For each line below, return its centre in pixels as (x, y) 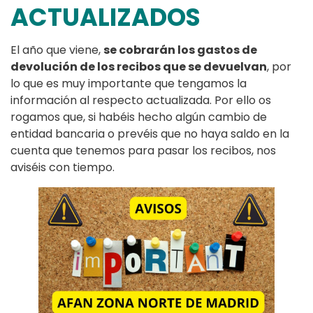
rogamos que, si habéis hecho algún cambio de (139, 117)
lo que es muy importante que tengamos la (129, 83)
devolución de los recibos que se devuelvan (139, 66)
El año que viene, (57, 50)
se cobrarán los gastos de (180, 50)
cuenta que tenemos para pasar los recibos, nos (143, 150)
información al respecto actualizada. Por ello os (141, 100)
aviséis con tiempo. (63, 167)
